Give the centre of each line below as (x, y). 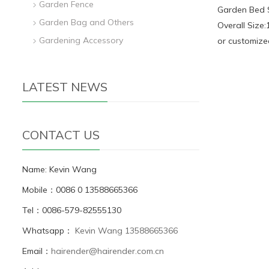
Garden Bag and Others (86, 22)
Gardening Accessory (81, 40)
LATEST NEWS (65, 86)
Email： (37, 251)
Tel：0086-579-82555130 (73, 210)
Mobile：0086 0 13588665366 (80, 189)
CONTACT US (61, 134)
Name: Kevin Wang (59, 169)
